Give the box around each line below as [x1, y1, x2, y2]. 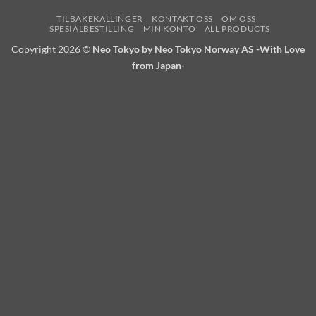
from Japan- [131, 59, 185, 71]
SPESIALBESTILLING [49, 23, 135, 34]
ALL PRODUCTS [204, 23, 270, 34]
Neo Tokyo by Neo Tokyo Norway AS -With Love [92, 42, 305, 55]
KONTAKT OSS [152, 13, 213, 24]
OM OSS [221, 13, 257, 24]
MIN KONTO [142, 23, 196, 34]
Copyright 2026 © [11, 42, 92, 55]
